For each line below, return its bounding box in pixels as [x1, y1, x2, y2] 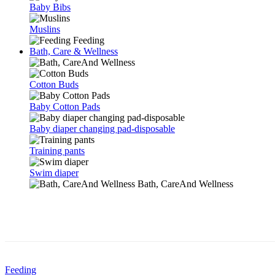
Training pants [29, 145, 85, 156]
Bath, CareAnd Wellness [135, 179, 233, 189]
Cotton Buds [29, 79, 79, 90]
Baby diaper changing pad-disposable [29, 123, 175, 134]
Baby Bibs [29, 2, 71, 12]
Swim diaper [29, 168, 79, 178]
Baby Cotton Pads [29, 101, 100, 112]
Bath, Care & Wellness [29, 46, 118, 56]
